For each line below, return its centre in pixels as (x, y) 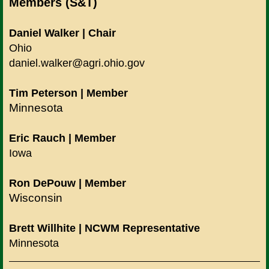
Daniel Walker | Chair (62, 33)
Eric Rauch (37, 138)
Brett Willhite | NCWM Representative (104, 228)
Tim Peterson (43, 93)
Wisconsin (36, 198)
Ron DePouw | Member (68, 183)
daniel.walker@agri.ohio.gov (77, 63)
